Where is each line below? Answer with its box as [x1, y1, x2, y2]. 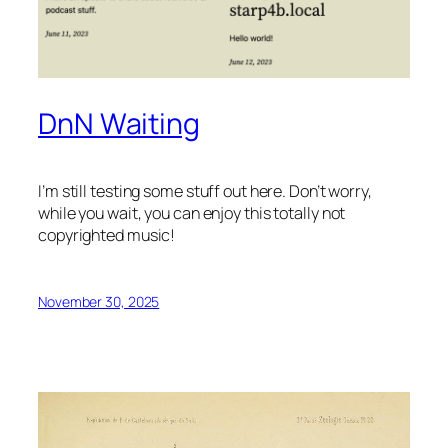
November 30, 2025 [38, 291, 160, 311]
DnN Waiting [38, 103, 200, 143]
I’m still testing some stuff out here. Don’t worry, [38, 179, 372, 202]
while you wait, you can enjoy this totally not [38, 201, 346, 224]
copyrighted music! [38, 223, 176, 246]
